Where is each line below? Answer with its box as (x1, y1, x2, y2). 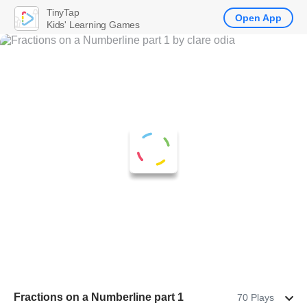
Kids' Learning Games (47, 19, 140, 30)
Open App (235, 12, 282, 23)
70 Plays (237, 292, 274, 303)
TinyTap (47, 6, 79, 18)
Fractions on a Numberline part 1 (14, 291, 184, 303)
